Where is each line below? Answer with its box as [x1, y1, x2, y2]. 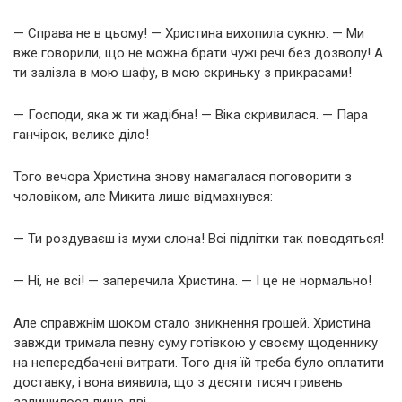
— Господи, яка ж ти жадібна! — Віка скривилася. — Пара [13, 106, 368, 123]
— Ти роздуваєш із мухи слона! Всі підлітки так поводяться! [13, 230, 384, 247]
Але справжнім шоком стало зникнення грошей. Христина [13, 314, 371, 331]
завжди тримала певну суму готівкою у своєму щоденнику [13, 334, 378, 351]
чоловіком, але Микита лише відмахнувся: [13, 188, 273, 205]
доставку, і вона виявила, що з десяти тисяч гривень [13, 373, 343, 390]
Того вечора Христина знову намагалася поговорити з [13, 168, 352, 185]
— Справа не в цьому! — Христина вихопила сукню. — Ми [13, 24, 364, 41]
